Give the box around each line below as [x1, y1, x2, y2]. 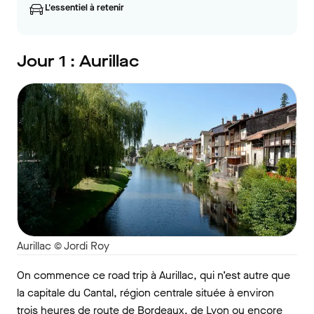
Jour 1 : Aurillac [17, 50, 139, 72]
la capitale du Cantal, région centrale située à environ [17, 285, 274, 300]
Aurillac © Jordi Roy [17, 238, 109, 253]
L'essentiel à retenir [45, 1, 124, 13]
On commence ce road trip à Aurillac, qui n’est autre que [17, 267, 290, 282]
